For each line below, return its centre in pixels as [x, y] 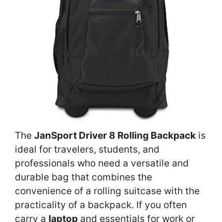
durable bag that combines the [83, 177]
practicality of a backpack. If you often [101, 205]
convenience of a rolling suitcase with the [107, 191]
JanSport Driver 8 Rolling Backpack [115, 136]
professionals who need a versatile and [102, 164]
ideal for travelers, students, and [87, 150]
